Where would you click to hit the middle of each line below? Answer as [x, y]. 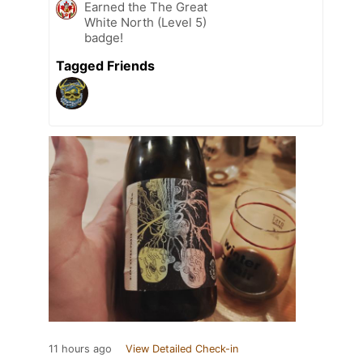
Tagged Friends [105, 66]
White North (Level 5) [145, 23]
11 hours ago [80, 349]
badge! [104, 38]
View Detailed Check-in [182, 349]
